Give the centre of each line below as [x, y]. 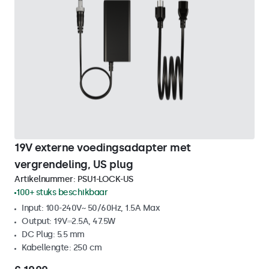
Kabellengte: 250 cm [62, 248]
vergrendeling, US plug [74, 165]
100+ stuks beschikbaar [62, 192]
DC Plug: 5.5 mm [53, 234]
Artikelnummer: [46, 179]
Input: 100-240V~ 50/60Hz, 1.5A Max [91, 208]
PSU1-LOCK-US [105, 179]
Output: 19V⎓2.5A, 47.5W [68, 221]
